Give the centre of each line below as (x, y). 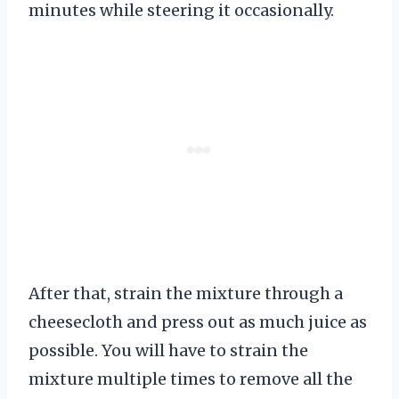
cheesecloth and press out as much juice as (198, 322)
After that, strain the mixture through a (186, 294)
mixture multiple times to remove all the (191, 379)
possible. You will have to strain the (168, 351)
